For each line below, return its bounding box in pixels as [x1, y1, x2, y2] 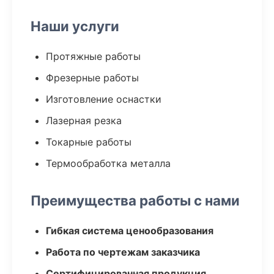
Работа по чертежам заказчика [46, 246, 200, 258]
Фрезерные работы [46, 72, 139, 84]
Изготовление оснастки [46, 93, 161, 105]
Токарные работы [46, 136, 131, 148]
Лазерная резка [46, 114, 122, 127]
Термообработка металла [46, 157, 171, 169]
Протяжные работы [46, 50, 141, 62]
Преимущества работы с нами [31, 192, 240, 209]
